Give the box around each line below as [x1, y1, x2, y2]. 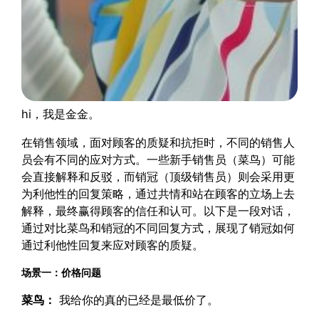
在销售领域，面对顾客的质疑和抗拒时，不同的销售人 [21, 135, 296, 150]
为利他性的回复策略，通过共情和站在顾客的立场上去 [21, 187, 296, 202]
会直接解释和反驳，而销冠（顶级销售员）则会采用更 [21, 169, 296, 184]
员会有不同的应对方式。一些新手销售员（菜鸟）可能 [21, 152, 296, 167]
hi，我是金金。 [21, 107, 100, 122]
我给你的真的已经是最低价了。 [56, 293, 219, 308]
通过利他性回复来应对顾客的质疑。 [21, 238, 204, 253]
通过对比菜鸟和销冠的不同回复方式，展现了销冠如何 [21, 221, 296, 236]
